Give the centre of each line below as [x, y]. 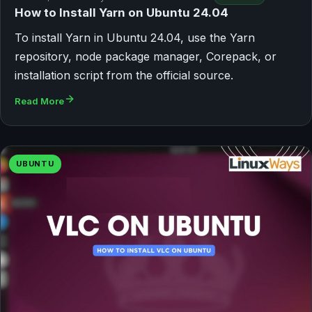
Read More [39, 101]
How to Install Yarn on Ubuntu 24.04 [122, 13]
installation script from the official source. [124, 76]
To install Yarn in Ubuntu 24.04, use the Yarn [135, 38]
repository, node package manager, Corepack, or [146, 57]
